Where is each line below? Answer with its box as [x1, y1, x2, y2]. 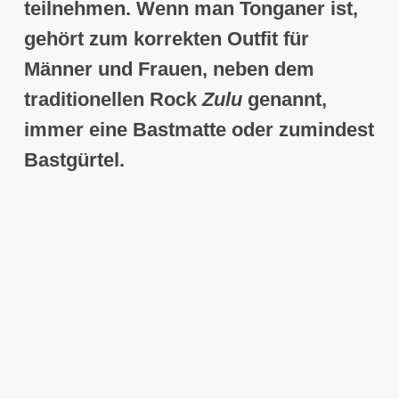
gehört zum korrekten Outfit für [23, 28, 309, 51]
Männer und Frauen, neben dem [23, 58, 314, 81]
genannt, [241, 88, 327, 111]
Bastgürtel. [23, 149, 125, 172]
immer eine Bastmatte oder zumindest [23, 118, 374, 142]
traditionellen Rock [23, 88, 202, 111]
